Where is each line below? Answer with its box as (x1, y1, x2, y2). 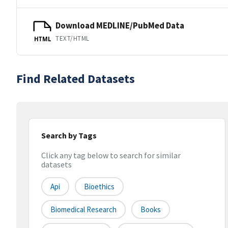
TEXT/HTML (55, 34, 90, 43)
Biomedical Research (50, 205, 117, 215)
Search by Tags (41, 130, 97, 140)
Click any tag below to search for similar (41, 150, 181, 161)
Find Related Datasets (16, 71, 135, 87)
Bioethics (84, 182, 115, 192)
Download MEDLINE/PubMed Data (55, 19, 184, 31)
